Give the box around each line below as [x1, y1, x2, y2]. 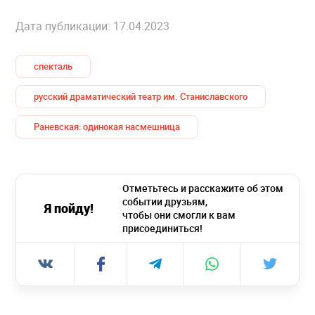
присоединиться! [122, 221, 202, 235]
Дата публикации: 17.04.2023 [15, 18, 169, 34]
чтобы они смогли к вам [122, 207, 236, 221]
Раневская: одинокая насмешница [34, 120, 180, 133]
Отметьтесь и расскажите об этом [122, 181, 283, 195]
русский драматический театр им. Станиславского [34, 89, 247, 103]
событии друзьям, [122, 194, 207, 208]
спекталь [34, 59, 72, 72]
